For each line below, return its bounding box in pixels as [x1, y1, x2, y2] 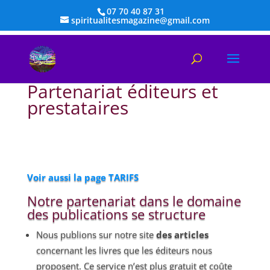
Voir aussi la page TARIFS [27, 171, 139, 183]
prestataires [27, 95, 128, 120]
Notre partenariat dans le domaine [27, 192, 241, 210]
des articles [155, 228, 209, 240]
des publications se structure [27, 205, 206, 223]
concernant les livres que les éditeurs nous [36, 244, 212, 256]
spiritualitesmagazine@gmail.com [71, 14, 210, 26]
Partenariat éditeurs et [27, 79, 218, 104]
